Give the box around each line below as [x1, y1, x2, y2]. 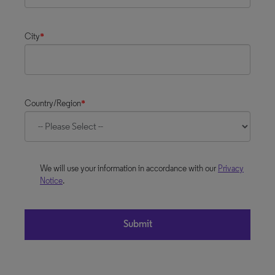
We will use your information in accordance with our [40, 164, 218, 174]
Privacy [218, 164, 244, 174]
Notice [40, 176, 63, 186]
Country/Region [25, 99, 81, 109]
